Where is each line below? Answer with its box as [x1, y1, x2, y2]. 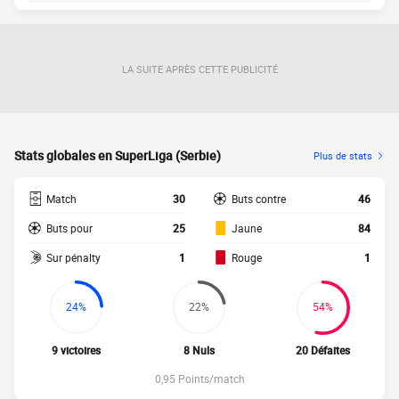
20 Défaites [296, 343, 351, 357]
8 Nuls [183, 343, 216, 357]
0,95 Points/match [154, 371, 245, 386]
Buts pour [46, 221, 93, 235]
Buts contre [232, 191, 286, 206]
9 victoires [51, 343, 101, 357]
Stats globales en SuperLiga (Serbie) [14, 147, 221, 164]
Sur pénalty [46, 250, 101, 265]
